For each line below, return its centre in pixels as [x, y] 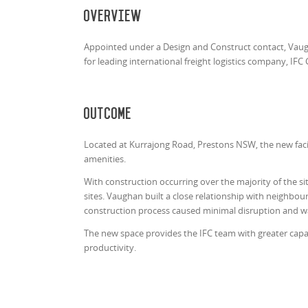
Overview [113, 16]
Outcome [110, 114]
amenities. [106, 158]
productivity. [111, 247]
